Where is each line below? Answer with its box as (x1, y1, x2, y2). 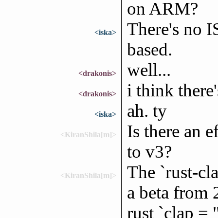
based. (127, 39, 172, 59)
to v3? (127, 141, 172, 162)
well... (127, 59, 171, 80)
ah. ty (127, 100, 167, 121)
